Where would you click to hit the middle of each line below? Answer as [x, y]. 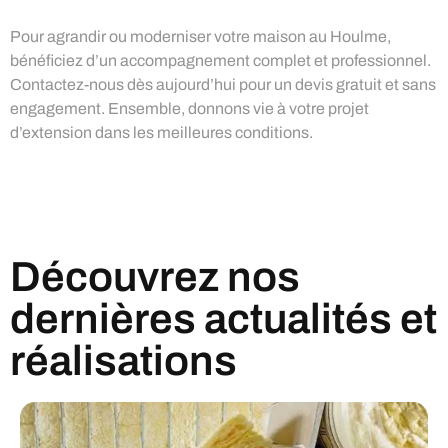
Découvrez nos [155, 276]
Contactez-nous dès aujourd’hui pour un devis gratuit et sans [223, 84]
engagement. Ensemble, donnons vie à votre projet [189, 108]
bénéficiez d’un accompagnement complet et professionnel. [220, 60]
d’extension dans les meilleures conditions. [161, 132]
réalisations [123, 360]
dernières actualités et [223, 318]
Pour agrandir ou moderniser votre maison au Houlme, [200, 36]
